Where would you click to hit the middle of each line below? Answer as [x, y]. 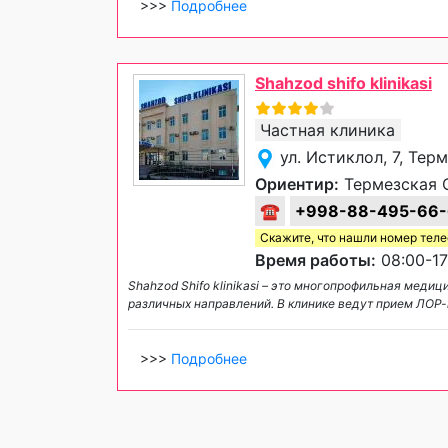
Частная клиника [327, 130]
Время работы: [315, 260]
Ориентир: [297, 184]
